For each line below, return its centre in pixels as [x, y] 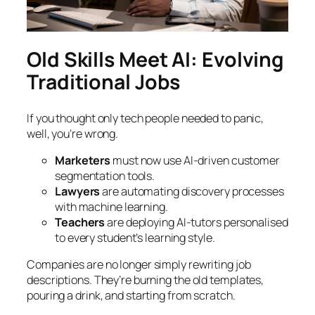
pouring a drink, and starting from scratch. [131, 296]
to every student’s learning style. [135, 237]
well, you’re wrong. [73, 133]
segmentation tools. [105, 175]
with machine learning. [111, 206]
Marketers [83, 160]
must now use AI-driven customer [195, 160]
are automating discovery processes [192, 191]
